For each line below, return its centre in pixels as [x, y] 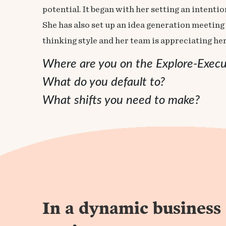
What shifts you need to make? [121, 100]
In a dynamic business [132, 209]
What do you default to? [104, 82]
